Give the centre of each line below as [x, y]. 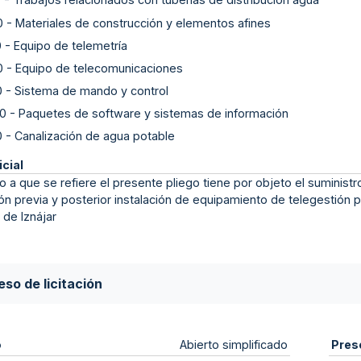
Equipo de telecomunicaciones [99, 68]
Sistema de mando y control [91, 91]
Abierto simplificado [234, 345]
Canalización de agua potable [95, 136]
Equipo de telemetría [71, 45]
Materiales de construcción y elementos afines [143, 23]
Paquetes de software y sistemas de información [154, 114]
